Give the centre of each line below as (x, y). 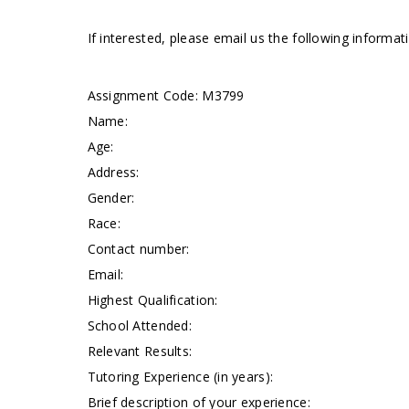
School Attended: (139, 325)
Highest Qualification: (152, 300)
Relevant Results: (140, 351)
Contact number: (138, 249)
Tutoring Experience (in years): (180, 377)
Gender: (111, 198)
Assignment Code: (145, 95)
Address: (113, 172)
